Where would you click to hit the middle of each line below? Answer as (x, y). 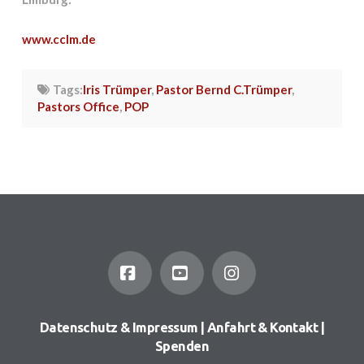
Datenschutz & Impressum (119, 328)
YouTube (212, 316)
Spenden (182, 347)
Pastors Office (78, 106)
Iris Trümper (117, 89)
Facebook (166, 316)
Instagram (268, 316)
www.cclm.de (58, 39)
